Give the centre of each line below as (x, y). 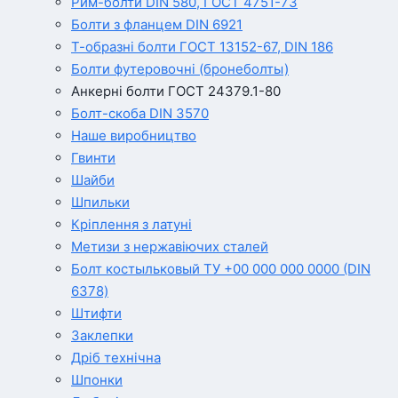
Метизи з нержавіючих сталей (170, 247)
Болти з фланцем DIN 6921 (157, 25)
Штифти (96, 314)
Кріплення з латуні (131, 225)
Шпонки (97, 380)
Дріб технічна (116, 358)
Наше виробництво (134, 136)
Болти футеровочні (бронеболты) (180, 69)
